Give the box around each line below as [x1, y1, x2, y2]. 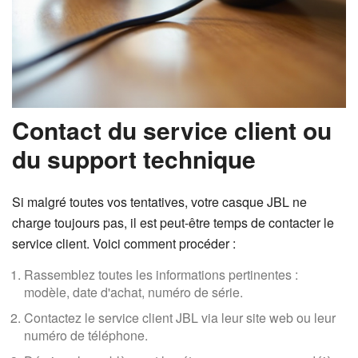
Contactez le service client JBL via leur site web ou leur [24, 308, 336, 327]
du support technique [12, 141, 256, 176]
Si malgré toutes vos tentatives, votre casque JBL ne [12, 193, 307, 211]
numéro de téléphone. [24, 326, 148, 344]
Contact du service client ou [12, 113, 332, 147]
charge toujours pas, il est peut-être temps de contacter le [12, 213, 334, 232]
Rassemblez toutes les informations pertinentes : [24, 265, 298, 284]
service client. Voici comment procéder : [12, 234, 236, 253]
